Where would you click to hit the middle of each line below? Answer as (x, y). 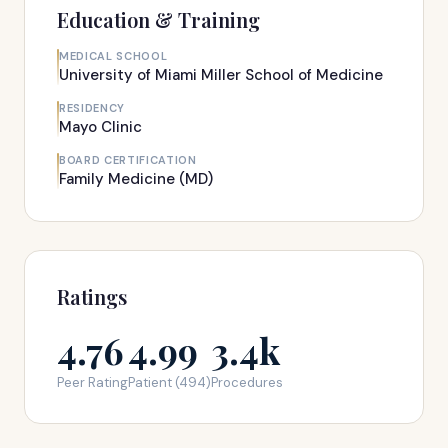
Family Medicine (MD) (136, 179)
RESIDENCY (92, 108)
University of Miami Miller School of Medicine (221, 75)
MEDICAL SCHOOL (113, 56)
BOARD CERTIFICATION (128, 160)
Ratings (92, 296)
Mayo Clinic (100, 127)
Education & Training (158, 19)
